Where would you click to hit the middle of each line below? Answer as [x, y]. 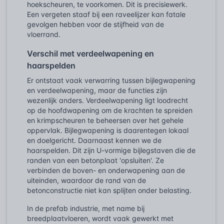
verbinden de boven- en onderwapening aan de [106, 170]
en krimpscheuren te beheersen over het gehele [105, 120]
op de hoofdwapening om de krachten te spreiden [110, 110]
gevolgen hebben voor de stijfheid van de [95, 24]
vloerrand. [44, 34]
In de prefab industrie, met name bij [86, 208]
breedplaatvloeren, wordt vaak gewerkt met [100, 218]
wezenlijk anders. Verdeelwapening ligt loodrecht [107, 100]
